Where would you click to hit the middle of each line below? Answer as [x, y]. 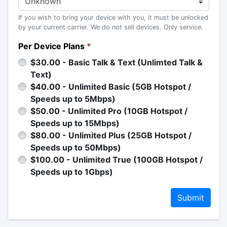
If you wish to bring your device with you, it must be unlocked [113, 17]
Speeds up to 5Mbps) [73, 99]
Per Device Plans [51, 46]
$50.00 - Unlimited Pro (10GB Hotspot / [109, 111]
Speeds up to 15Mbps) [75, 123]
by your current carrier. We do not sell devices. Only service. [110, 27]
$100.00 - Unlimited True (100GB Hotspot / [116, 160]
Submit [191, 198]
